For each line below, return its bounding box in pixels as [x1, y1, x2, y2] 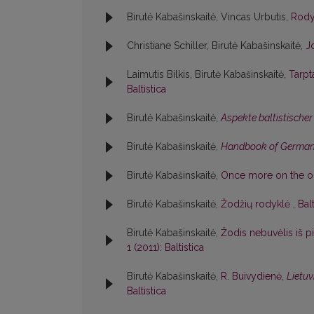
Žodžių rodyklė [221, 198, 293, 210]
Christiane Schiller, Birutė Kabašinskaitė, [127, 40, 306, 52]
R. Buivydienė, [221, 271, 287, 282]
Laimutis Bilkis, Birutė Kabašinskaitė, [127, 69, 289, 81]
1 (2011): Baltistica [127, 242, 204, 254]
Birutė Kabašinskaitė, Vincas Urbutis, [127, 11, 291, 23]
